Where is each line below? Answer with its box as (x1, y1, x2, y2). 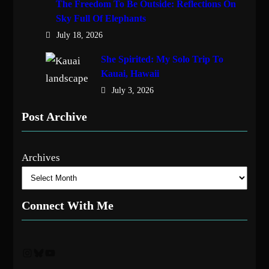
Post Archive (21, 110, 87, 124)
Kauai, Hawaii (100, 68, 159, 79)
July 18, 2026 (56, 31, 103, 40)
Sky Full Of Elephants (55, 13, 146, 24)
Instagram (20, 247, 28, 258)
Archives (21, 151, 60, 163)
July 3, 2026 (111, 86, 154, 95)
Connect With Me (21, 199, 113, 213)
